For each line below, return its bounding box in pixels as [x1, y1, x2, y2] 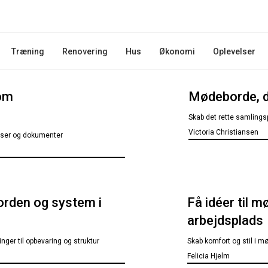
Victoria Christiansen [188, 128, 258, 136]
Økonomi [159, 46, 195, 56]
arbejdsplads [187, 213, 264, 228]
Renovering [62, 46, 108, 56]
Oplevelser [212, 46, 255, 56]
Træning [11, 46, 44, 56]
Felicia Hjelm [187, 252, 230, 260]
